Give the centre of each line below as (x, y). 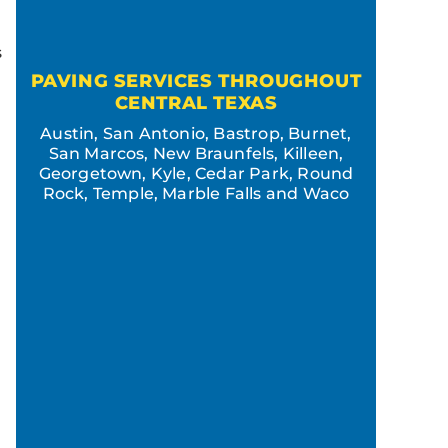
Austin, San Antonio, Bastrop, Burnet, (196, 133)
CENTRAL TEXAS (196, 103)
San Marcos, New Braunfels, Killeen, (196, 153)
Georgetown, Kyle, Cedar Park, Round (196, 173)
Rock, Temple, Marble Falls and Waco (196, 193)
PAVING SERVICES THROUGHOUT (196, 81)
